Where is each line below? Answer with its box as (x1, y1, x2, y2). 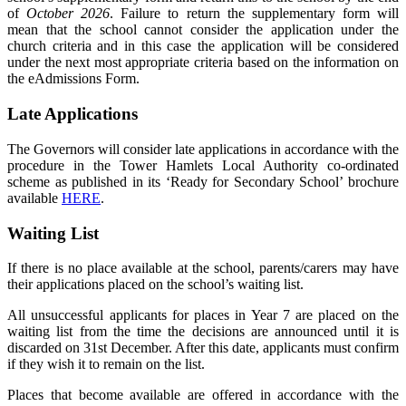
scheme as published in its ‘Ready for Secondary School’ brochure (7, 173, 399, 189)
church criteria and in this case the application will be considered (7, 38, 399, 54)
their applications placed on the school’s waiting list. (7, 276, 304, 293)
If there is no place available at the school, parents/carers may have (7, 260, 399, 276)
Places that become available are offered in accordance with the (7, 387, 399, 403)
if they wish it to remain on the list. (7, 356, 205, 372)
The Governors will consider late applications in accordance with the (7, 140, 399, 157)
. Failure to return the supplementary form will (110, 5, 400, 22)
